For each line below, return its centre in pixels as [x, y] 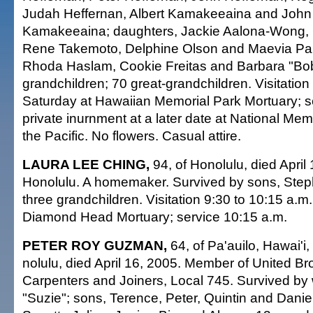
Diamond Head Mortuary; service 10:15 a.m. [155, 217]
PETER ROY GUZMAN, [95, 245]
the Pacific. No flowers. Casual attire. [132, 136]
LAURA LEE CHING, [86, 164]
